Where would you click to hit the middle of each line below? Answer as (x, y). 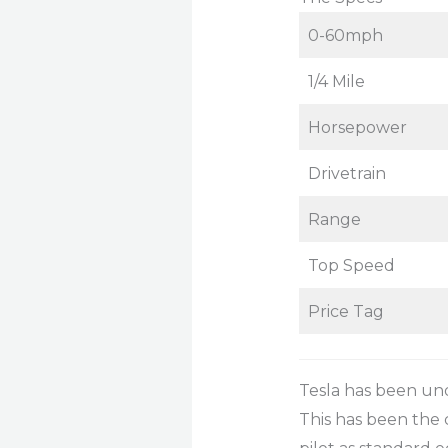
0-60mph (345, 35)
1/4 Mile (336, 81)
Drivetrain (346, 173)
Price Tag (345, 311)
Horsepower (357, 127)
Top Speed (351, 265)
